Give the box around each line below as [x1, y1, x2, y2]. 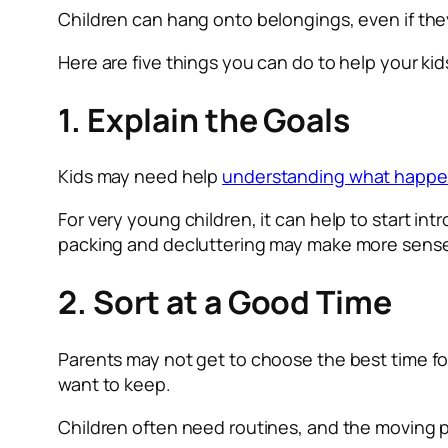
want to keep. [58, 371, 171, 396]
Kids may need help [58, 164, 223, 189]
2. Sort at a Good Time [58, 280, 392, 324]
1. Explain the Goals [58, 97, 350, 142]
